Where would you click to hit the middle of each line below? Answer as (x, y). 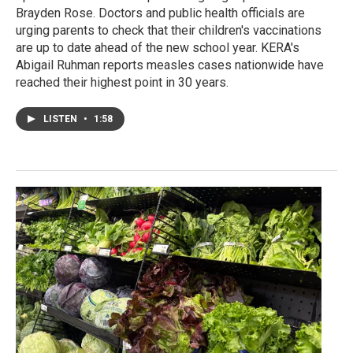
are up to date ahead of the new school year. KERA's (158, 48)
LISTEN (61, 119)
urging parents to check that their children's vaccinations (169, 31)
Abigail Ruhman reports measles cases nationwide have (170, 65)
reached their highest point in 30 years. (122, 83)
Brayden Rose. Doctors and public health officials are (160, 13)
